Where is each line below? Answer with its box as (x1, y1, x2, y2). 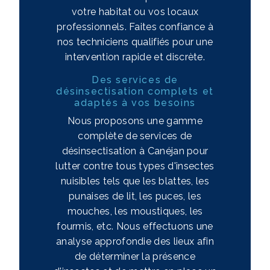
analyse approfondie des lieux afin (56, 235, 214, 247)
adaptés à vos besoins (74, 96, 196, 108)
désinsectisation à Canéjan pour (61, 145, 209, 157)
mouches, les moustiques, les (67, 205, 203, 217)
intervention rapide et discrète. (64, 51, 206, 63)
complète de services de (78, 130, 192, 142)
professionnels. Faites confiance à (57, 20, 213, 33)
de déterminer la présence (74, 250, 195, 262)
